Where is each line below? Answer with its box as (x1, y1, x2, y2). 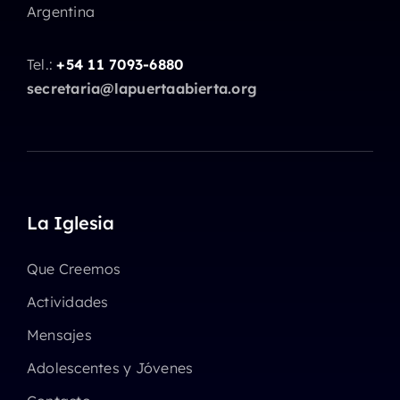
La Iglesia (26, 212, 114, 234)
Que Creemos (26, 260, 121, 278)
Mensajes (26, 326, 92, 344)
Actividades (26, 293, 109, 311)
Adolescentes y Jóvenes (26, 359, 194, 377)
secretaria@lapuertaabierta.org (26, 79, 258, 97)
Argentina (26, 3, 96, 21)
